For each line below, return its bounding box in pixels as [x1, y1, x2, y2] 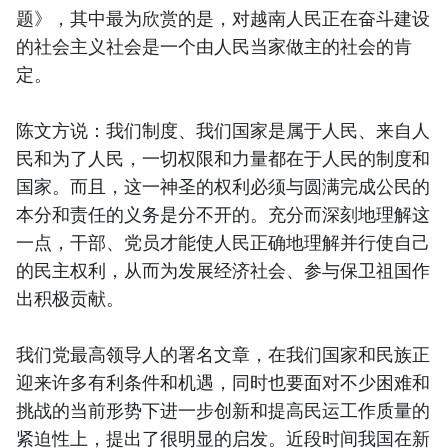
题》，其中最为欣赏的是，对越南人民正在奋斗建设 [16, 5, 430, 30]
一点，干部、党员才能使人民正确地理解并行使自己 [16, 229, 430, 254]
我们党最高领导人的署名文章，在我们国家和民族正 [16, 341, 430, 366]
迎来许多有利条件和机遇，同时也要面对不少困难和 [16, 369, 430, 394]
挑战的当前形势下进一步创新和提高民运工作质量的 [16, 397, 430, 422]
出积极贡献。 [16, 285, 124, 310]
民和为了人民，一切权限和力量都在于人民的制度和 [16, 145, 430, 170]
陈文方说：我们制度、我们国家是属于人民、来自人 [16, 117, 430, 142]
